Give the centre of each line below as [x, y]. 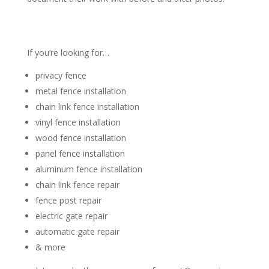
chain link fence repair [77, 185]
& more [50, 247]
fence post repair [68, 201]
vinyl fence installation [78, 122]
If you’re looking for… [68, 53]
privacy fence [61, 76]
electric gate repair [71, 216]
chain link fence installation [87, 107]
